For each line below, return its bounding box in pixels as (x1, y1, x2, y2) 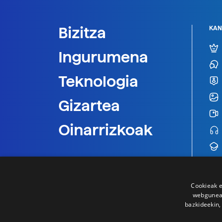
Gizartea (58, 97, 120, 115)
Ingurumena (58, 48, 148, 66)
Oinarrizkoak (58, 121, 153, 139)
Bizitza (58, 24, 106, 42)
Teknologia (58, 72, 138, 91)
